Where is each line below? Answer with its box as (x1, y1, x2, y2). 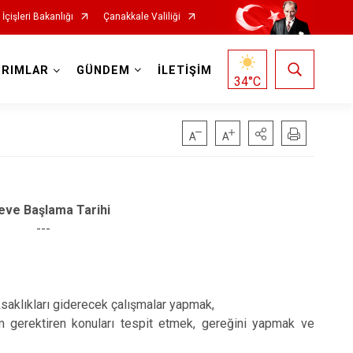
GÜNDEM (76, 64, 130, 77)
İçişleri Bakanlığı (2, 11, 73, 22)
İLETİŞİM (157, 64, 212, 77)
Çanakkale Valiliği (102, 11, 180, 22)
